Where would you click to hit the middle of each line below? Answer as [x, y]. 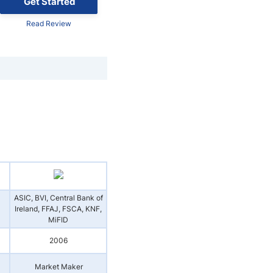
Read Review [49, 23]
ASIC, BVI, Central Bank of [58, 198]
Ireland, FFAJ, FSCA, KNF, [58, 209]
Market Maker [58, 267]
